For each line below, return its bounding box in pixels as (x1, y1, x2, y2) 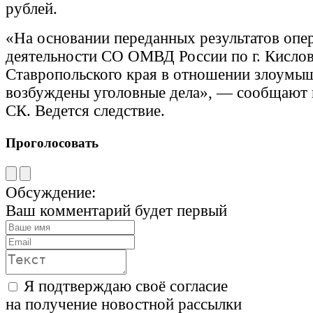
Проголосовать (6, 135, 99, 150)
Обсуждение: (6, 184, 96, 202)
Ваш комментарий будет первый (6, 202, 227, 220)
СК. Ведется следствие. (6, 101, 165, 119)
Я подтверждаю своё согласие (24, 277, 228, 296)
